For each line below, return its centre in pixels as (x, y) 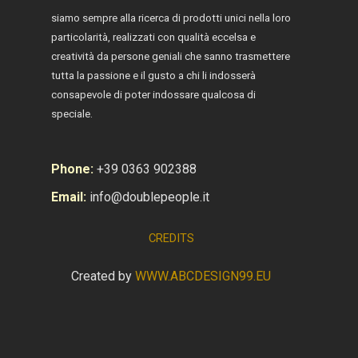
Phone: (72, 169)
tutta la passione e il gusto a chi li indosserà (153, 75)
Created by (103, 276)
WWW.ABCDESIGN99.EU (203, 276)
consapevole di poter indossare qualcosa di (153, 94)
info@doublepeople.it (149, 197)
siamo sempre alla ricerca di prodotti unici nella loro (171, 18)
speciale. (72, 113)
